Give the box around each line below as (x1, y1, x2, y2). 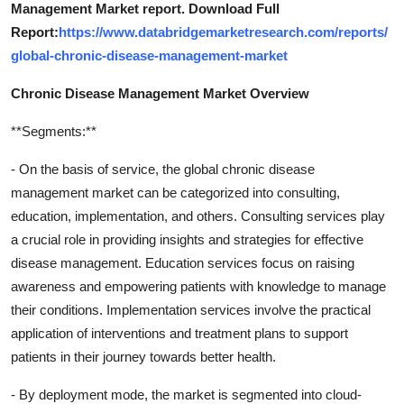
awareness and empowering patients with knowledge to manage (11, 278, 386, 294)
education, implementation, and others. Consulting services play (11, 207, 385, 224)
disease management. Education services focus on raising (11, 254, 354, 271)
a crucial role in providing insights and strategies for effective (11, 231, 363, 247)
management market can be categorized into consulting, (11, 184, 340, 200)
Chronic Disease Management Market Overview (11, 85, 309, 101)
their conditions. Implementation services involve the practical (11, 301, 371, 317)
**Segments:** (11, 123, 96, 139)
